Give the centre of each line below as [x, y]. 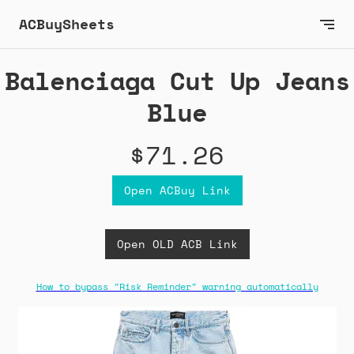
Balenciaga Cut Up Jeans [177, 81]
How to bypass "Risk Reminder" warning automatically [177, 287]
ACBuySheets [67, 24]
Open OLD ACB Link [177, 244]
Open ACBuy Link [177, 190]
